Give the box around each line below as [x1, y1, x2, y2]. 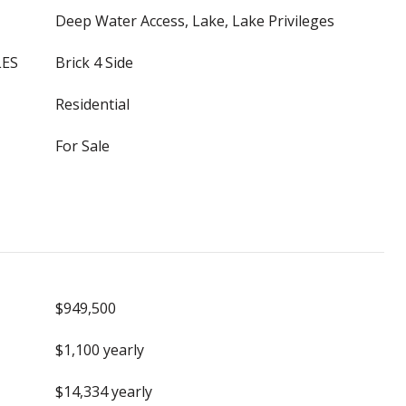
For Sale [55, 136, 110, 156]
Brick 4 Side [55, 53, 133, 72]
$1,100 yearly [55, 340, 144, 360]
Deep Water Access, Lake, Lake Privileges [55, 11, 334, 31]
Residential [55, 94, 130, 114]
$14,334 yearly [55, 382, 152, 401]
